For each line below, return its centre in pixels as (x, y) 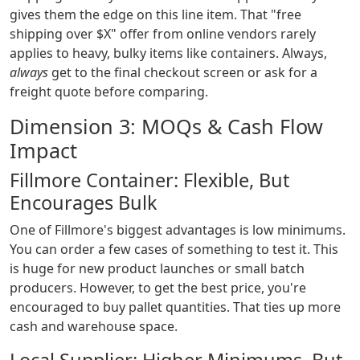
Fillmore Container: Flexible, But (149, 180)
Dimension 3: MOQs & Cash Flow (166, 127)
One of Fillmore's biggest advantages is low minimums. (178, 230)
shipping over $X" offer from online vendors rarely (163, 34)
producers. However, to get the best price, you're (158, 288)
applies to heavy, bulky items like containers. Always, (168, 53)
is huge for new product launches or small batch (157, 269)
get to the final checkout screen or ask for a (183, 73)
